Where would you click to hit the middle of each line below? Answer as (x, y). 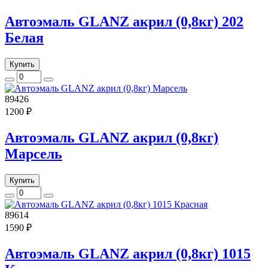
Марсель (33, 154)
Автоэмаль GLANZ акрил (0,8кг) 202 (124, 22)
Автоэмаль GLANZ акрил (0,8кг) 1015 (128, 253)
